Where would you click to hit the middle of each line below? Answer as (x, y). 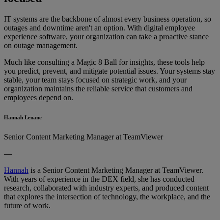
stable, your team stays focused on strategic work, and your (95, 80)
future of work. (27, 205)
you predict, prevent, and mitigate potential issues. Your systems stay (110, 71)
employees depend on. (39, 97)
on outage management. (41, 45)
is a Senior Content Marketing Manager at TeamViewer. (116, 170)
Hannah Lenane (23, 117)
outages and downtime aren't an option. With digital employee (99, 27)
